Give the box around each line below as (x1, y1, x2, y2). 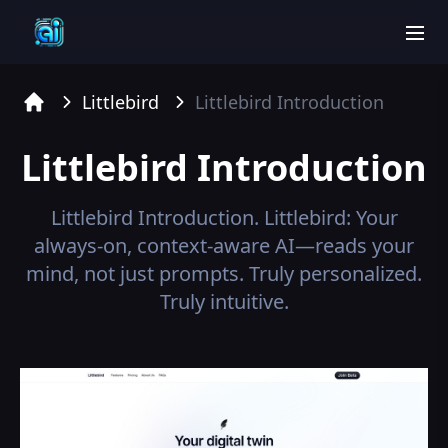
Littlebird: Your (263, 204, 398, 231)
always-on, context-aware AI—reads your (34, 232, 414, 259)
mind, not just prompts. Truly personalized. (26, 260, 422, 287)
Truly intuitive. (159, 288, 289, 315)
